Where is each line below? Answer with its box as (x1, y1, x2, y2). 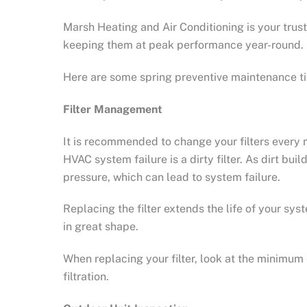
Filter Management (63, 102, 162, 116)
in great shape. (63, 220, 138, 234)
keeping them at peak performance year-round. (63, 38, 304, 52)
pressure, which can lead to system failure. (63, 170, 280, 184)
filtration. (63, 270, 109, 284)
